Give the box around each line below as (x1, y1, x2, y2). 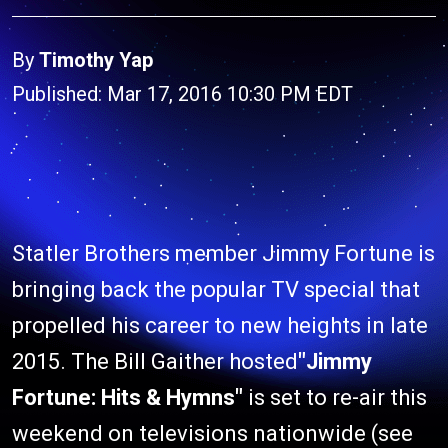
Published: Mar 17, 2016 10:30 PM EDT (12, 82, 353, 106)
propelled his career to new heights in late (12, 313, 428, 338)
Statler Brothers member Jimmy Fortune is (12, 241, 435, 266)
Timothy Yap (39, 48, 153, 72)
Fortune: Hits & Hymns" (12, 385, 248, 410)
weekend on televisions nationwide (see (12, 421, 413, 446)
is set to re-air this (248, 385, 427, 410)
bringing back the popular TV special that (12, 277, 420, 302)
